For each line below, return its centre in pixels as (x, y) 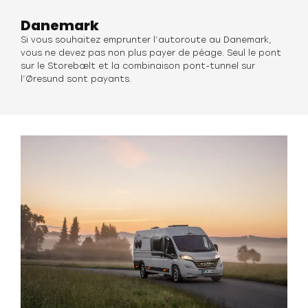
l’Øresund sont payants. (76, 79)
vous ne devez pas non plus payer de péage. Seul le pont (151, 53)
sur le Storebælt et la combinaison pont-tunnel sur (138, 66)
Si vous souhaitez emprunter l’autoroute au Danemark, (146, 40)
